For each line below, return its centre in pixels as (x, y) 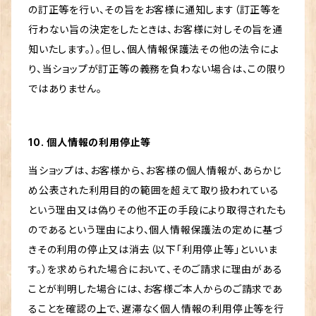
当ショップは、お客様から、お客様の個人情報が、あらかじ (155, 171)
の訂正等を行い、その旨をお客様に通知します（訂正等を (154, 10)
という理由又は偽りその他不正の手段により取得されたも (157, 210)
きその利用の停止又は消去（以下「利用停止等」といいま (153, 250)
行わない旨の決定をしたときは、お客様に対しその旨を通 (156, 30)
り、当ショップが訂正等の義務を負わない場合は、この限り (157, 69)
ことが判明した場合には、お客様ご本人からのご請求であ (156, 289)
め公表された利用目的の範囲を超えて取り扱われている (154, 190)
